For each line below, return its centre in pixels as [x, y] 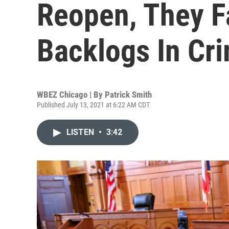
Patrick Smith [128, 95]
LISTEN [81, 132]
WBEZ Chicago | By [71, 95]
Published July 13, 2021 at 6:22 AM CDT [93, 105]
